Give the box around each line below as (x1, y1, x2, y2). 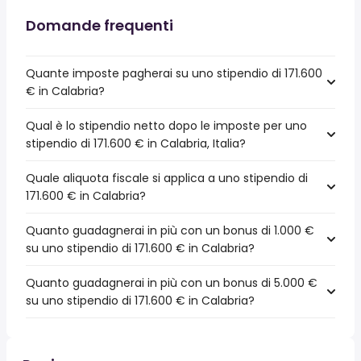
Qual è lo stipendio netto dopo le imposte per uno (26, 118, 307, 134)
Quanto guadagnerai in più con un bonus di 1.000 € (26, 222, 314, 239)
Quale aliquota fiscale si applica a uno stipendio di (26, 170, 308, 186)
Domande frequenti (26, 15, 173, 35)
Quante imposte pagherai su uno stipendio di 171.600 (26, 65, 322, 81)
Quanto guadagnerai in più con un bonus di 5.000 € (26, 275, 317, 291)
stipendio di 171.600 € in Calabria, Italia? (26, 135, 246, 151)
